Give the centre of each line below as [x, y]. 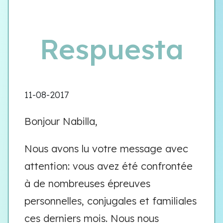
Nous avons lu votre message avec [106, 149]
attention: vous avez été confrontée [109, 166]
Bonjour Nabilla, [61, 121]
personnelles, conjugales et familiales [111, 201]
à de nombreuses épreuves [87, 183]
